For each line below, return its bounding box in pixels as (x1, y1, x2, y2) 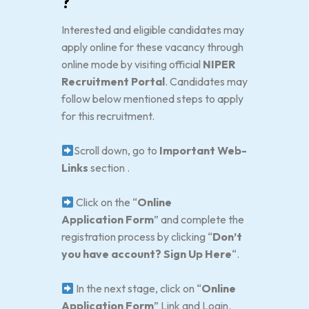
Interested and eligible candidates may (61, 23, 244, 37)
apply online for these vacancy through (61, 40, 243, 54)
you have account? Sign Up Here (61, 247, 232, 261)
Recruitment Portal (61, 74, 165, 88)
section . (88, 161, 130, 175)
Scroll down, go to (74, 143, 160, 157)
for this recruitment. (61, 109, 154, 123)
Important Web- (159, 143, 248, 157)
